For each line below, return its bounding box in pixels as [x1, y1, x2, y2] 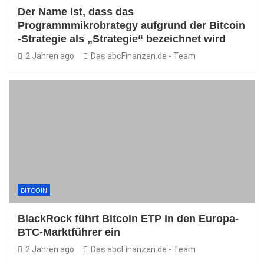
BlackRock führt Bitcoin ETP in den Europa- [18, 213, 239, 225]
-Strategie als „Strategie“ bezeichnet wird [18, 33, 226, 45]
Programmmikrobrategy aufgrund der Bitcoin [18, 19, 245, 31]
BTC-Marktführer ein [18, 226, 120, 238]
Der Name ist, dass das [18, 6, 134, 18]
